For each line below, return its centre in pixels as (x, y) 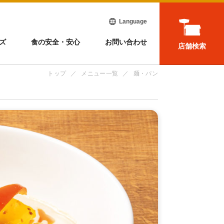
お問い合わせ (126, 42)
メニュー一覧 (100, 73)
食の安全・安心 (56, 42)
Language (133, 21)
